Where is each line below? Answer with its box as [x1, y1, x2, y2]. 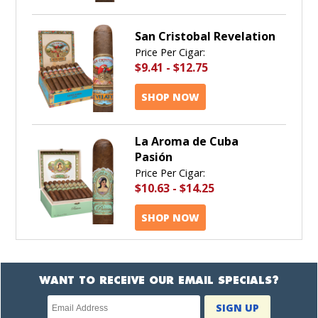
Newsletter [46, 294, 106, 310]
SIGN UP [216, 300, 260, 314]
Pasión [135, 148, 172, 165]
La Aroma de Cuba [135, 133, 238, 149]
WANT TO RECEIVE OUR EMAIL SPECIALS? [39, 273, 279, 287]
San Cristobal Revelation [135, 28, 275, 45]
